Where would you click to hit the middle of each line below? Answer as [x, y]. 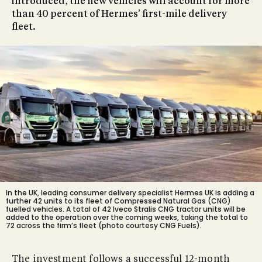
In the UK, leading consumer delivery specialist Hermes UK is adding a [130, 192]
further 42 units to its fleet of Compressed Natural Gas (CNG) [118, 201]
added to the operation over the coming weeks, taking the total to [127, 217]
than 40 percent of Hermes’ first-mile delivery [119, 15]
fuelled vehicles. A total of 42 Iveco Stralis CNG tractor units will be [126, 209]
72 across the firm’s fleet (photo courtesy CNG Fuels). [104, 225]
